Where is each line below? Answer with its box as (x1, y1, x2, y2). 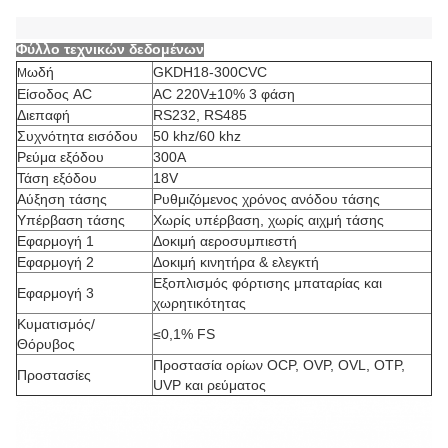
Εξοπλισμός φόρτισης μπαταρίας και (153, 275, 382, 291)
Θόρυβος (17, 336, 75, 352)
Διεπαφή (17, 107, 70, 123)
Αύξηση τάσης (17, 191, 107, 207)
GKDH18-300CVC (153, 64, 267, 80)
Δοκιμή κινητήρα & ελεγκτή (153, 254, 319, 270)
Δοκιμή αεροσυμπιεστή (153, 233, 297, 249)
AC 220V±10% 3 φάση (153, 86, 295, 102)
